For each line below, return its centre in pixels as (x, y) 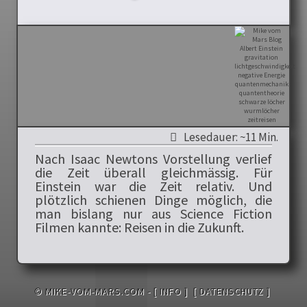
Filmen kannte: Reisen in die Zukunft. (140, 227)
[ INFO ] (171, 291)
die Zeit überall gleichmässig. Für (153, 172)
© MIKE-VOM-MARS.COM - (94, 291)
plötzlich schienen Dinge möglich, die (153, 199)
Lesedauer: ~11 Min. (230, 137)
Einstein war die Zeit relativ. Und (153, 186)
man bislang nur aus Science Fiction (153, 213)
